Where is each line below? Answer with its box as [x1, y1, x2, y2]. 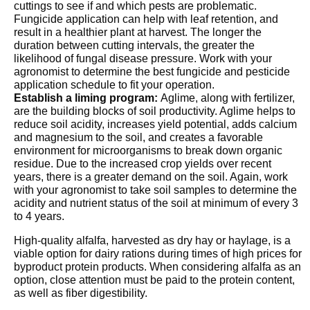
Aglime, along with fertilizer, [161, 92, 295, 104]
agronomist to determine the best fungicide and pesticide [14, 66, 290, 78]
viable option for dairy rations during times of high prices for [14, 248, 302, 260]
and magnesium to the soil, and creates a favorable [14, 131, 263, 144]
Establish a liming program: [14, 92, 161, 104]
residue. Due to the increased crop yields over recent [14, 158, 271, 170]
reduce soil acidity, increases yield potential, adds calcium [14, 118, 297, 131]
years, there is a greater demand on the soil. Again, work [14, 171, 288, 183]
